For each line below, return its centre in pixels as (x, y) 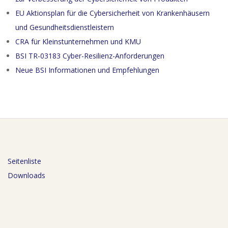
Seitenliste (24, 161)
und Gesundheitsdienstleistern (65, 27)
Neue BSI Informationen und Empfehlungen (87, 70)
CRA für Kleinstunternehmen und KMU (78, 41)
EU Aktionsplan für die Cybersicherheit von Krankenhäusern (112, 13)
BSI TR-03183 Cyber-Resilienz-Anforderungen (90, 55)
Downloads (26, 175)
